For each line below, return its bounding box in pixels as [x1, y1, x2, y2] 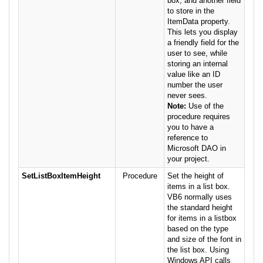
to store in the [167, 6, 214, 16]
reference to [167, 133, 208, 143]
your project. [167, 154, 210, 164]
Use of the [186, 102, 224, 111]
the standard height [167, 203, 232, 213]
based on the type [167, 224, 228, 234]
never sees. [167, 91, 207, 100]
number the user [167, 80, 222, 90]
